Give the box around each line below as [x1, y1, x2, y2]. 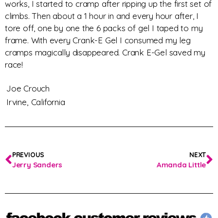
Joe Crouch [6, 83, 50, 94]
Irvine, [6, 97, 28, 108]
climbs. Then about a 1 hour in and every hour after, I [5, 10, 199, 21]
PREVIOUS [12, 150, 45, 159]
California [31, 97, 65, 108]
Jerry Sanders [12, 160, 63, 170]
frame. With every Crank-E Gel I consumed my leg [5, 35, 191, 45]
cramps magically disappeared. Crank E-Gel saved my [5, 47, 205, 57]
